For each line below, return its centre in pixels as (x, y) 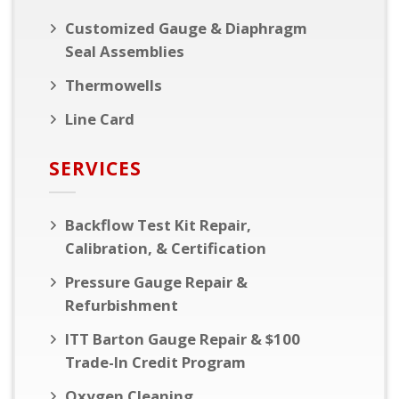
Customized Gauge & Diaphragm (186, 28)
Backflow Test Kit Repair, (158, 225)
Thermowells (114, 85)
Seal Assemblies (125, 51)
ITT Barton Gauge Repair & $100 (183, 339)
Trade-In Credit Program (155, 362)
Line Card (100, 118)
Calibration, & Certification (166, 248)
